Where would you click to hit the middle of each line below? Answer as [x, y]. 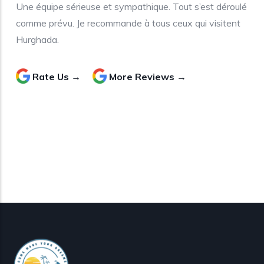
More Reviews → [148, 76]
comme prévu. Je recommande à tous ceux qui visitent [128, 23]
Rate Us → [57, 76]
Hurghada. [37, 39]
